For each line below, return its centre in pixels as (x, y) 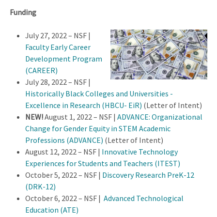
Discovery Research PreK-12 (148, 175)
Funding (23, 12)
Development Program (64, 58)
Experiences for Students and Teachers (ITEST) (103, 163)
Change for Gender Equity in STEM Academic (98, 128)
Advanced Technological (144, 198)
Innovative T (122, 151)
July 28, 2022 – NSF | (58, 82)
